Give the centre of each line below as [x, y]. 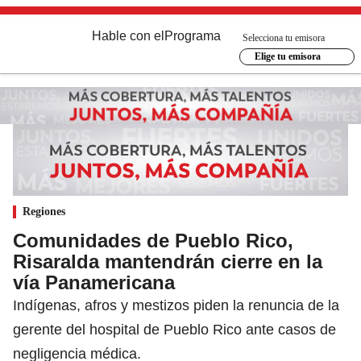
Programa [193, 36]
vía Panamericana [94, 282]
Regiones [44, 211]
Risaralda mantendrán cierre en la [168, 261]
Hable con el [128, 36]
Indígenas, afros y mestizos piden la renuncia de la [176, 305]
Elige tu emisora [287, 56]
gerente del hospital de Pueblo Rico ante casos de [174, 329]
